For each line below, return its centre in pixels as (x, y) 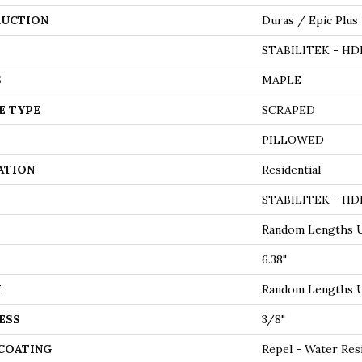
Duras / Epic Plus (310, 20)
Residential (291, 170)
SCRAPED (288, 110)
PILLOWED (293, 140)
